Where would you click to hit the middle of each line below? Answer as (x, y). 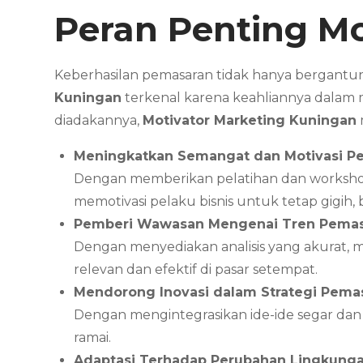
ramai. (93, 338)
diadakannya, (99, 121)
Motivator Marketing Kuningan (250, 121)
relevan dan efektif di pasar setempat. (196, 270)
